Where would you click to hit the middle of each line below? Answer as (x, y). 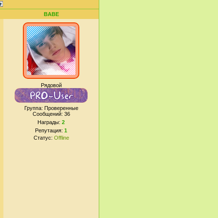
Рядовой (51, 85)
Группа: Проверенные (51, 108)
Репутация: (50, 130)
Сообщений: (48, 114)
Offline (61, 138)
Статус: (44, 138)
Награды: (50, 122)
